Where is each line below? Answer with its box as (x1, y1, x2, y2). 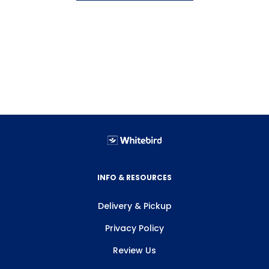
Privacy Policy (105, 222, 164, 234)
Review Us (113, 244, 156, 256)
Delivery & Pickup (97, 200, 172, 212)
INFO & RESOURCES (97, 172, 172, 183)
